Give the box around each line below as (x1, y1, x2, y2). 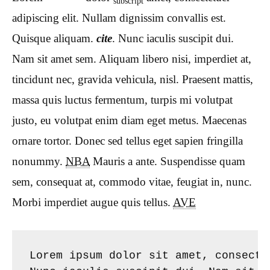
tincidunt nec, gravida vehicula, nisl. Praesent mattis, (12, 73, 253, 86)
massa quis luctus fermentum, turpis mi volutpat (12, 93, 233, 107)
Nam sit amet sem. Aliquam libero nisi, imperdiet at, (12, 52, 251, 66)
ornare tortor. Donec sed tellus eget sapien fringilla (12, 134, 243, 148)
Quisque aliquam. (12, 32, 96, 45)
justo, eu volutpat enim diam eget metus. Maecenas (12, 114, 246, 127)
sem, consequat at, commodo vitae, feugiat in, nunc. (12, 175, 252, 189)
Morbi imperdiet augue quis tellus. (12, 196, 173, 209)
